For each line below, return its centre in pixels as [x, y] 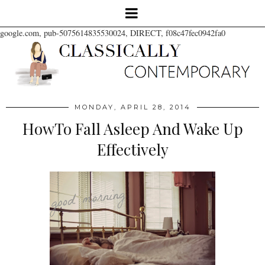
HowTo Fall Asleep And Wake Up [132, 128]
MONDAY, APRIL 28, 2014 [132, 107]
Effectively [132, 149]
